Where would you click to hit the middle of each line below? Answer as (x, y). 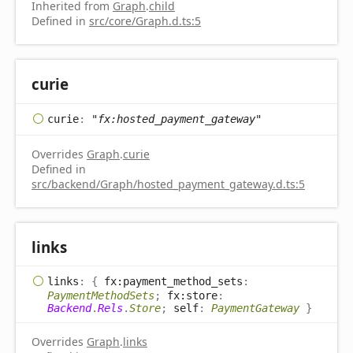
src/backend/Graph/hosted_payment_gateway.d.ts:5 (168, 184)
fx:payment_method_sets (173, 281)
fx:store (192, 295)
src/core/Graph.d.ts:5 (145, 21)
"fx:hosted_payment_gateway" (176, 119)
